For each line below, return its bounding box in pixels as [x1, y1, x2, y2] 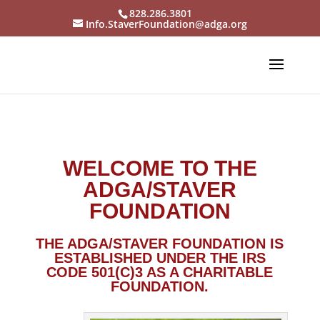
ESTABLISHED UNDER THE [54, 250, 242, 266]
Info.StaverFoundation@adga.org [85, 16, 247, 31]
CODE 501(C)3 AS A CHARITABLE [46, 264, 274, 280]
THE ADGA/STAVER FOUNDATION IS [36, 236, 284, 251]
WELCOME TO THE [62, 156, 257, 180]
